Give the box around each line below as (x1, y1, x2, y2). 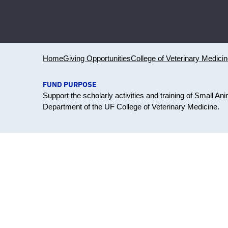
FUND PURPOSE (43, 79, 97, 89)
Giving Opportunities (63, 53, 131, 63)
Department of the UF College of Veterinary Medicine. (43, 102, 219, 111)
